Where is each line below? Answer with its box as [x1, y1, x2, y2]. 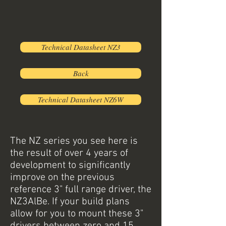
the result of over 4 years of [10, 147, 128, 159]
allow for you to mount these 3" [10, 208, 143, 220]
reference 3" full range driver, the [10, 184, 151, 196]
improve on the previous [10, 172, 115, 184]
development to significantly [10, 159, 130, 172]
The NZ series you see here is [10, 135, 138, 147]
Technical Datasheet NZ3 [41, 42, 121, 52]
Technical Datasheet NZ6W [38, 94, 124, 104]
